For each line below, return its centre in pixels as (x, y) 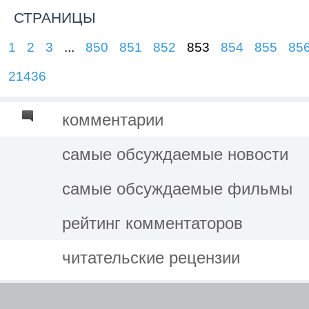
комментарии (113, 119)
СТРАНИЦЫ (55, 17)
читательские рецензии (151, 257)
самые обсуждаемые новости (175, 154)
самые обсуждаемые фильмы (177, 188)
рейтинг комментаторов (152, 223)
